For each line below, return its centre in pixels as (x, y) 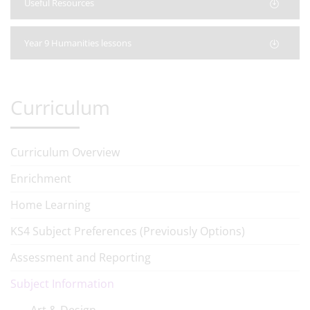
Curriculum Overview (65, 152)
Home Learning (51, 205)
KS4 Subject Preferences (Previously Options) (128, 231)
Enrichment (41, 179)
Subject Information (62, 284)
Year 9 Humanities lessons (78, 43)
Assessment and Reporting (81, 257)
